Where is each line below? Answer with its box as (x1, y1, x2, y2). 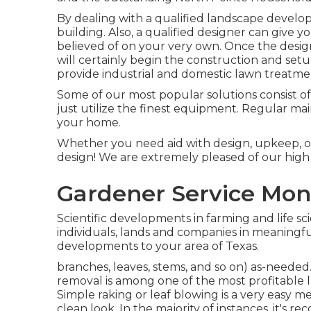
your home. (57, 116, 121, 129)
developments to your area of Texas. (57, 239, 259, 253)
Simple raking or (57, 288, 150, 301)
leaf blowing (150, 288, 219, 301)
